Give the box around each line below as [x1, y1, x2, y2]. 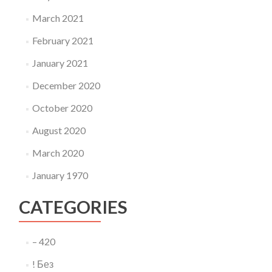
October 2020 [32, 102, 92, 114]
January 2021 [32, 57, 88, 69]
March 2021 [32, 12, 84, 24]
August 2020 [32, 124, 86, 136]
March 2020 [32, 147, 84, 158]
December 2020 [32, 80, 100, 91]
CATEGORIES [19, 196, 127, 217]
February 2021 [32, 35, 93, 46]
